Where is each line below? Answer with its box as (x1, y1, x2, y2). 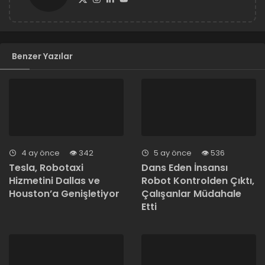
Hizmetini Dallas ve (9, 173, 100, 188)
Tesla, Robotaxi (9, 160, 83, 174)
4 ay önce (20, 147, 60, 159)
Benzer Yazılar (12, 50, 73, 62)
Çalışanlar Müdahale (141, 186, 241, 201)
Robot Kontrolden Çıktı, (141, 173, 254, 188)
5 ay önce (152, 147, 192, 159)
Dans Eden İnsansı (141, 160, 228, 174)
